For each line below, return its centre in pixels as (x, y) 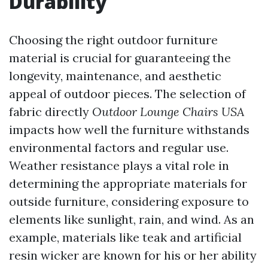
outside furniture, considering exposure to (129, 202)
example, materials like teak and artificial (125, 237)
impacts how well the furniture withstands (129, 130)
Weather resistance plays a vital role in (119, 166)
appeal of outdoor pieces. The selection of (127, 94)
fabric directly (51, 112)
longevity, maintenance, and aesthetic (115, 76)
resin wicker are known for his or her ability (133, 255)
